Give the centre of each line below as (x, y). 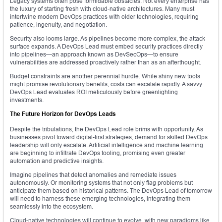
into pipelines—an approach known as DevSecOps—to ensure (94, 55)
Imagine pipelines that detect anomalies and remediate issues (93, 175)
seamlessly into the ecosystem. (52, 207)
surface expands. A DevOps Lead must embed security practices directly (106, 47)
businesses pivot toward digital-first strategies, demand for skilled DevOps (109, 137)
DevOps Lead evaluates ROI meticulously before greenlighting (94, 92)
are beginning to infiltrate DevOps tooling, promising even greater (98, 153)
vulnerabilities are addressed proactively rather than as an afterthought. (106, 62)
